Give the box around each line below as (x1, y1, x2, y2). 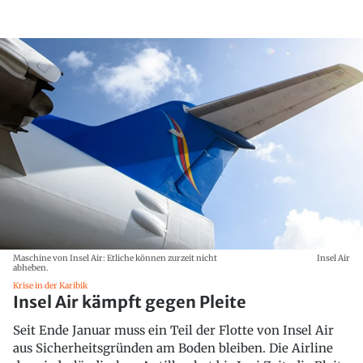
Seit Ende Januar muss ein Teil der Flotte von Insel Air (13, 322, 334, 338)
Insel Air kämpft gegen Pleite (13, 291, 246, 312)
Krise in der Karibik (13, 280, 88, 291)
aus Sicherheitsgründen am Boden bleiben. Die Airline (13, 340, 333, 356)
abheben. (13, 262, 49, 273)
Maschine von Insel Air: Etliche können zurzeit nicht (13, 252, 217, 263)
